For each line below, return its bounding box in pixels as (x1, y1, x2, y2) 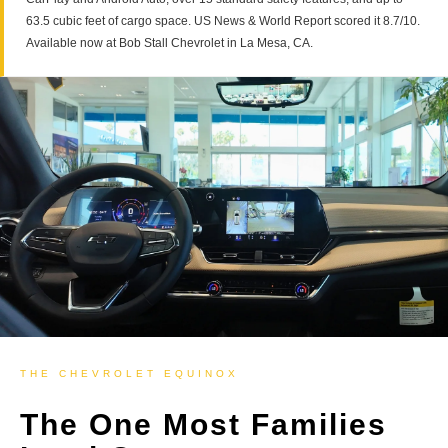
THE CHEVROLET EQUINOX (20, 368, 239, 379)
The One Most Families (20, 408, 387, 441)
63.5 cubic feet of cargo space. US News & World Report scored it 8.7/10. (26, 14, 421, 28)
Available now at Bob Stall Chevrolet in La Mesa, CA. (26, 36, 314, 50)
